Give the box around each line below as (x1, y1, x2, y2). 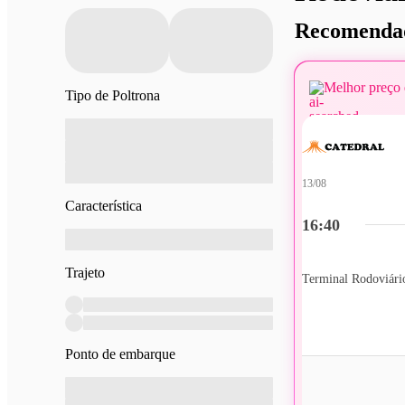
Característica (65, 198, 142, 214)
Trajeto (65, 265, 105, 281)
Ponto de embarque (65, 346, 175, 363)
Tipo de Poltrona (65, 88, 160, 104)
